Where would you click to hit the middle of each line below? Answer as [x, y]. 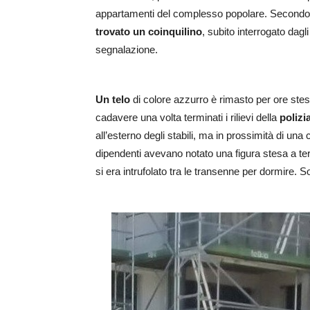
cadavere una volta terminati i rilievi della [188, 118]
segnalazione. [127, 50]
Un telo [113, 100]
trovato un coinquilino [149, 32]
